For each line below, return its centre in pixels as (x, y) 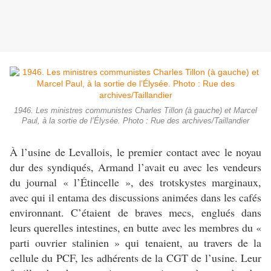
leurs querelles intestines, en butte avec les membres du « (135, 228)
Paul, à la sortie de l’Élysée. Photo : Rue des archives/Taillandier (135, 121)
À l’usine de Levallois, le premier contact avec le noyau (135, 152)
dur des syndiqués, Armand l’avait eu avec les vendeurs (135, 167)
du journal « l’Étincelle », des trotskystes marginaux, (135, 182)
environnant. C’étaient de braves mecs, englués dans (135, 213)
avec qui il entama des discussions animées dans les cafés (135, 198)
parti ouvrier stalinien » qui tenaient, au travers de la (135, 243)
